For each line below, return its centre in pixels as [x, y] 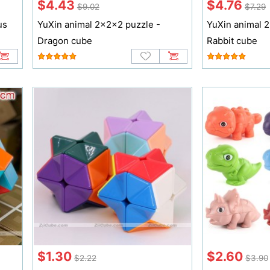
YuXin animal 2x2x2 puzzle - [99, 24]
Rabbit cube [232, 40]
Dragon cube [64, 40]
